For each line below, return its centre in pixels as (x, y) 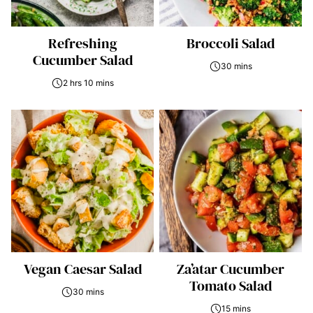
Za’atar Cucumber (231, 269)
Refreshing (82, 43)
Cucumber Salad (82, 60)
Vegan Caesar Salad (82, 269)
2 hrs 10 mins (88, 83)
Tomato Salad (231, 286)
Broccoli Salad (231, 43)
